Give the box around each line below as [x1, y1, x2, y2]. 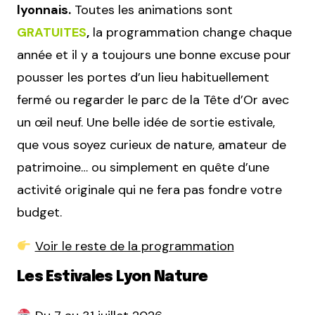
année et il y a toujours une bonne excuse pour [17, 46, 291, 64]
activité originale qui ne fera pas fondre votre [17, 181, 282, 199]
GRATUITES [17, 24, 86, 41]
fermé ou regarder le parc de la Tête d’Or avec [17, 91, 289, 109]
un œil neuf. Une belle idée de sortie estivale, [17, 114, 275, 131]
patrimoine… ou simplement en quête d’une [17, 159, 269, 176]
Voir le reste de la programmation [34, 238, 234, 255]
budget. [17, 204, 62, 221]
